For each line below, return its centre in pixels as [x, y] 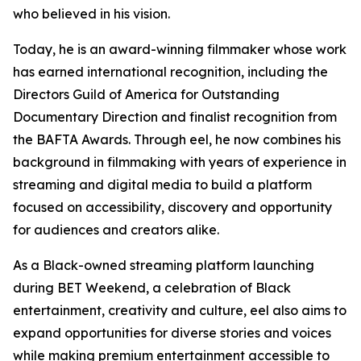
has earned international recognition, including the [170, 72]
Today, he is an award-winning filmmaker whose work [180, 50]
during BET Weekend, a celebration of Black [152, 288]
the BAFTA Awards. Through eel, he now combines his [177, 140]
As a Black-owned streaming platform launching [164, 266]
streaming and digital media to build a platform [162, 185]
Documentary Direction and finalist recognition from [175, 117]
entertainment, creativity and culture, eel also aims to [180, 311]
